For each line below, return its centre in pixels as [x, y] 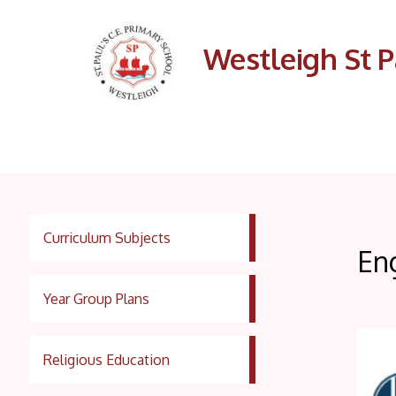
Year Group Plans [96, 298]
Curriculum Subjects [107, 237]
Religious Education [106, 359]
